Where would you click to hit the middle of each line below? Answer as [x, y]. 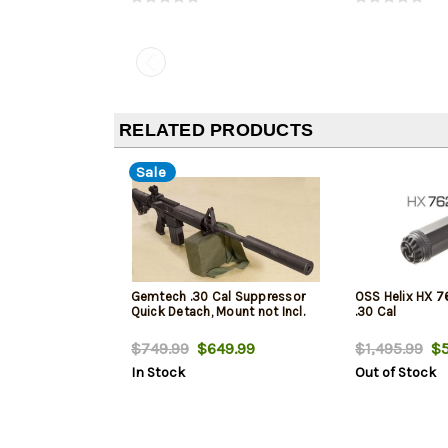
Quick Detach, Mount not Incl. [217, 312]
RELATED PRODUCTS [216, 130]
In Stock [157, 373]
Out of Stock [395, 373]
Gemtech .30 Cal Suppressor [217, 297]
